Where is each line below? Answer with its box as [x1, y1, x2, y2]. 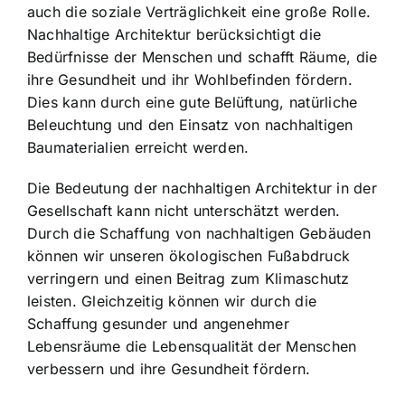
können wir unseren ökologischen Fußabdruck [27, 247, 351, 265]
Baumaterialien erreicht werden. [27, 138, 250, 156]
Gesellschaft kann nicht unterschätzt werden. [27, 202, 341, 220]
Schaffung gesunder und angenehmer [27, 315, 289, 333]
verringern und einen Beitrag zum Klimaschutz [27, 269, 350, 287]
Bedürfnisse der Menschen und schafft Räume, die [27, 48, 378, 66]
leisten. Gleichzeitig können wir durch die [27, 292, 317, 310]
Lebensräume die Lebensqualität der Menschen [27, 337, 357, 355]
